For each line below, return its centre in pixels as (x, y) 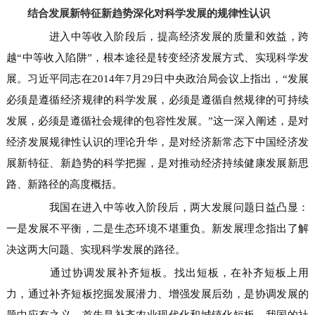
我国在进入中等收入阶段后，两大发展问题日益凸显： (168, 207)
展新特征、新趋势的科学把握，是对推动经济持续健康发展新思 (157, 163)
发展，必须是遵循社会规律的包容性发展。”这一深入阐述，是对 (157, 121)
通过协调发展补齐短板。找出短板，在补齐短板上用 (168, 273)
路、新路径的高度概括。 (64, 184)
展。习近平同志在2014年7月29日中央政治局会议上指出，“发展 (157, 79)
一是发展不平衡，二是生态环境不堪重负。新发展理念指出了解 (157, 229)
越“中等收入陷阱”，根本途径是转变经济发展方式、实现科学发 (157, 58)
